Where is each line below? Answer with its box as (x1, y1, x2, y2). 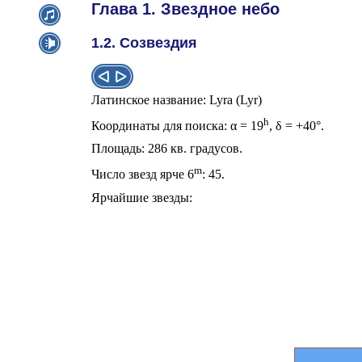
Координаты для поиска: (91, 119, 230, 133)
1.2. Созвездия (91, 35, 197, 51)
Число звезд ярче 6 (91, 167, 194, 182)
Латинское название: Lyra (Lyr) (91, 92, 262, 107)
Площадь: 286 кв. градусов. (91, 141, 242, 156)
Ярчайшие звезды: (91, 190, 192, 204)
